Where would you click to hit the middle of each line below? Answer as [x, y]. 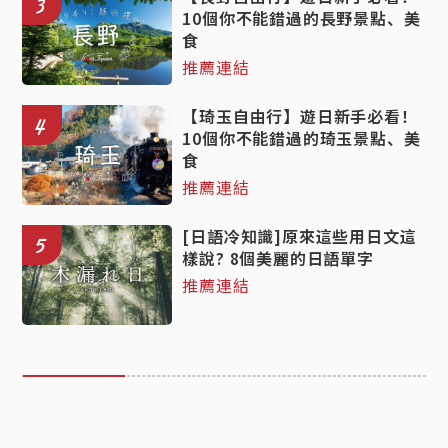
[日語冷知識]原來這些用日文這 [299, 235]
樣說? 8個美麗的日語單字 [278, 257]
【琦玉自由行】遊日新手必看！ [300, 115]
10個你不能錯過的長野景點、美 [301, 17]
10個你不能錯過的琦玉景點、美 [301, 137]
